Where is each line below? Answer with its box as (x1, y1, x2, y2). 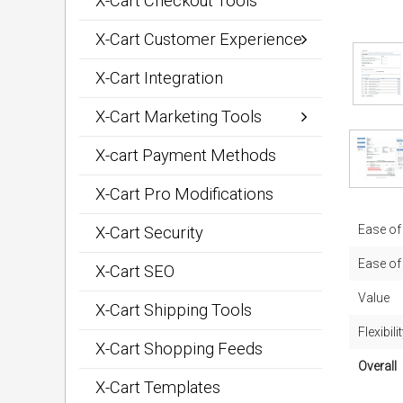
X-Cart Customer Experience (95, 30, 302, 49)
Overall (357, 358, 397, 373)
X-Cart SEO (95, 262, 175, 281)
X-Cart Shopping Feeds (95, 339, 263, 358)
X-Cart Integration (95, 68, 223, 87)
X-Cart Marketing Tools (95, 107, 262, 126)
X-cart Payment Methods (95, 146, 276, 165)
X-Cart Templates (95, 378, 220, 397)
